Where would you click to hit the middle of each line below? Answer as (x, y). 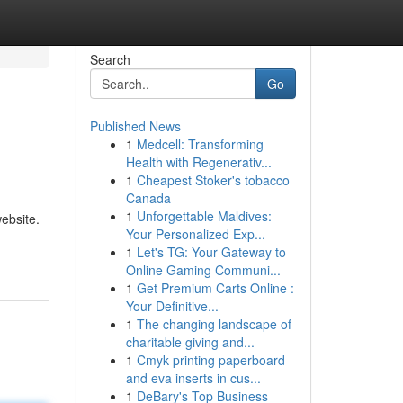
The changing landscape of (214, 324)
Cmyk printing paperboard (210, 360)
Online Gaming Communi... (203, 270)
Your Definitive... (172, 306)
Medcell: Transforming (200, 144)
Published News (135, 126)
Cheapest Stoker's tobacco (213, 180)
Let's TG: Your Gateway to (211, 252)
